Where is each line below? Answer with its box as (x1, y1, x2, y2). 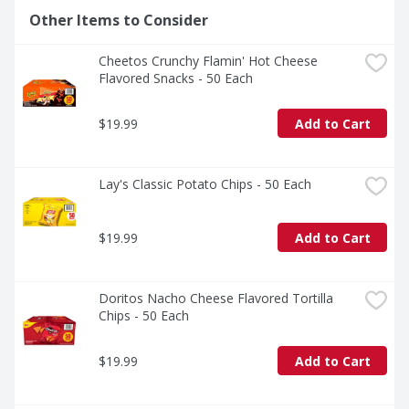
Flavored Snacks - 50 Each (99, 69, 253, 88)
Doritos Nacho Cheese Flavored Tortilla (99, 289, 333, 308)
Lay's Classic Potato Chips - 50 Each (99, 175, 311, 194)
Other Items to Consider (29, 10, 208, 31)
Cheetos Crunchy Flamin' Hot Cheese (99, 52, 318, 70)
